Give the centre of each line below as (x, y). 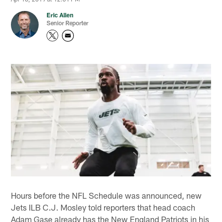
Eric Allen (60, 15)
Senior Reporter (68, 23)
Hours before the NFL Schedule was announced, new (107, 195)
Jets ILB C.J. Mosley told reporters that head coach (103, 207)
